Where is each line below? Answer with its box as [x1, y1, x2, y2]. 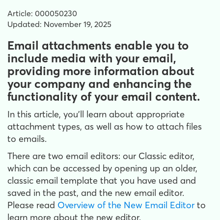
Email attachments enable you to [7, 38, 189, 53]
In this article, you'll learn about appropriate [7, 109, 185, 120]
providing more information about [7, 64, 194, 78]
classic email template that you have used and [7, 175, 196, 186]
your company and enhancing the [7, 77, 192, 91]
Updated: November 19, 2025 [7, 19, 111, 29]
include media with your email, [7, 51, 176, 65]
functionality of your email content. [7, 89, 200, 104]
